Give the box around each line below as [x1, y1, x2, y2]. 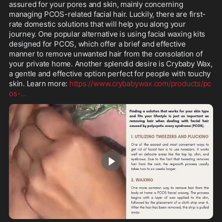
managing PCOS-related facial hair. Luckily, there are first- [9, 9, 206, 19]
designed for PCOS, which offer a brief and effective [9, 39, 186, 49]
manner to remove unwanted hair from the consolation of [9, 49, 203, 58]
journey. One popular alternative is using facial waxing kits [9, 29, 206, 39]
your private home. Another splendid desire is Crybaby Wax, [9, 59, 213, 68]
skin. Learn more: [9, 79, 69, 88]
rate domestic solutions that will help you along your [9, 19, 186, 29]
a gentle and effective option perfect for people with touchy [9, 69, 211, 78]
